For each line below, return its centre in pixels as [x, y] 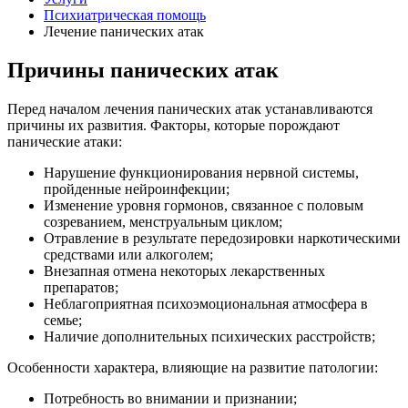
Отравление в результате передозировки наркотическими [222, 238]
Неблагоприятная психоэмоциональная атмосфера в [206, 303]
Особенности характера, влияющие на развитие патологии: [193, 367]
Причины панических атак [143, 70]
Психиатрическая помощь [125, 15]
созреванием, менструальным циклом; [163, 221]
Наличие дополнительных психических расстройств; [209, 336]
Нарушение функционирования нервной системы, [201, 172]
